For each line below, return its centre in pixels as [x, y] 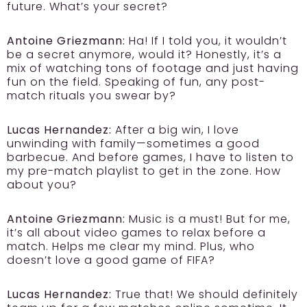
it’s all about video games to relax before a [136, 233]
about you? [42, 185]
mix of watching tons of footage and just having [153, 69]
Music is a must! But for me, [208, 219]
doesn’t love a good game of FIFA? [111, 260]
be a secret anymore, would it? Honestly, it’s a [144, 55]
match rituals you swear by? [91, 96]
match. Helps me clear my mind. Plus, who [131, 247]
